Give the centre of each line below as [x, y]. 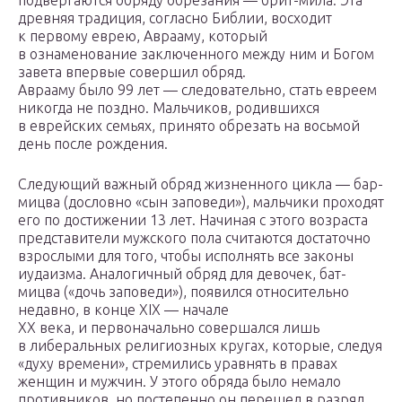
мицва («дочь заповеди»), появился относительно [184, 292]
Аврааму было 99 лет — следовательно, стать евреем [197, 90]
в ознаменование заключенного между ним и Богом [196, 54]
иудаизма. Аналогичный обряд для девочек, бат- [182, 274]
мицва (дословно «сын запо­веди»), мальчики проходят [201, 202]
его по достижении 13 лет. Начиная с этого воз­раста [193, 220]
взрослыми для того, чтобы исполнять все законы [186, 256]
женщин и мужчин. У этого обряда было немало [179, 382]
